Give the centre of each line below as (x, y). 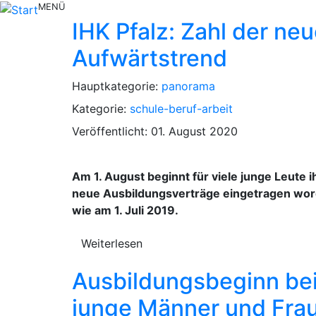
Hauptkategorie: (117, 86)
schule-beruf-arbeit (181, 108)
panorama (188, 86)
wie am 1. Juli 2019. (125, 210)
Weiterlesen (112, 243)
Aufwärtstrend (150, 58)
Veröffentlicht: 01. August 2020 (155, 131)
